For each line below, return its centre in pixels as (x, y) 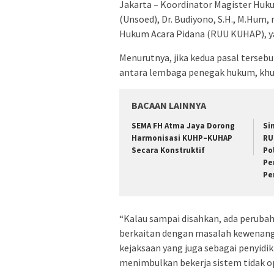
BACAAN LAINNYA (169, 106)
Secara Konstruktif (168, 150)
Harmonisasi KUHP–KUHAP (182, 138)
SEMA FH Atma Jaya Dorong (183, 126)
